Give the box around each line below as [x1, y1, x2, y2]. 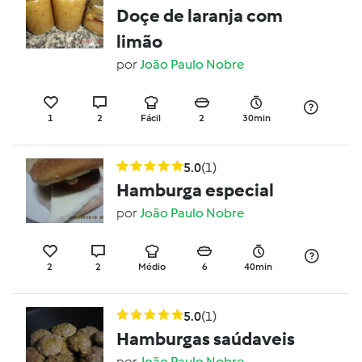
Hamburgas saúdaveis [116, 328, 295, 350]
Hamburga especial [116, 179, 274, 201]
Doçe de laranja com [116, 5, 283, 27]
